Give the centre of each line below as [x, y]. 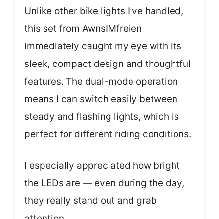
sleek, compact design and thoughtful [108, 64]
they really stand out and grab [91, 201]
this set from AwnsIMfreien [83, 28]
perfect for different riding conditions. [108, 134]
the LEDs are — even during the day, [104, 183]
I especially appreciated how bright [102, 165]
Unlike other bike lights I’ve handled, [104, 11]
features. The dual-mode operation [101, 81]
